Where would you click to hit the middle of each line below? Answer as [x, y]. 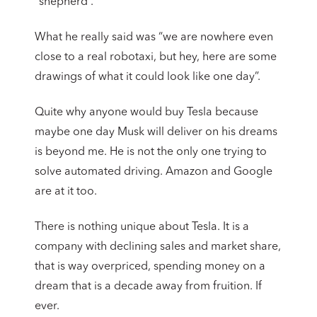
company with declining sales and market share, [158, 247]
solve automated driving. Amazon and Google [154, 172]
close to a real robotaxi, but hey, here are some [156, 57]
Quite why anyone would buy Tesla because [146, 112]
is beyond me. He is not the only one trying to [151, 152]
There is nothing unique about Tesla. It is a [142, 227]
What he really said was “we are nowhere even [154, 37]
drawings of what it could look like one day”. [148, 77]
